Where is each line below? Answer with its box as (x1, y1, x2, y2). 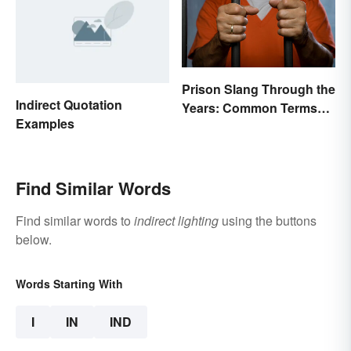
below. (16, 230, 52, 248)
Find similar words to (16, 211, 134, 230)
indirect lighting (134, 211, 219, 230)
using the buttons (219, 211, 317, 230)
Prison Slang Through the (182, 79, 335, 98)
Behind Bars (182, 117, 256, 136)
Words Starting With (16, 275, 123, 291)
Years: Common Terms (182, 98, 317, 117)
